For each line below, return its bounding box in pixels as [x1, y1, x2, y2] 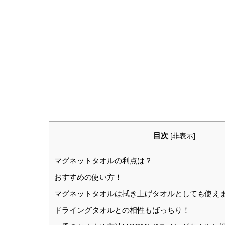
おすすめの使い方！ [54, 173, 122, 182]
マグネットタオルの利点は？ [54, 156, 152, 165]
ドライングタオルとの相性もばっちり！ [54, 206, 190, 215]
